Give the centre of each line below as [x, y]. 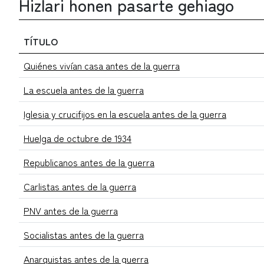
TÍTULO [41, 42]
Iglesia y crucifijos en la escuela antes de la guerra [125, 114]
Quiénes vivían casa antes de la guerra [102, 66]
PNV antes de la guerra [71, 211]
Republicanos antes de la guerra [89, 162]
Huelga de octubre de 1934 [77, 138]
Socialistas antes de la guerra [84, 235]
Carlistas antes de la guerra [80, 187]
